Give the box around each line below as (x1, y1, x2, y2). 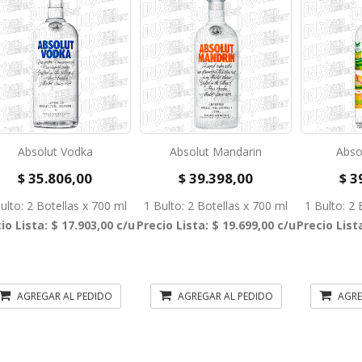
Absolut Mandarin (170, 144, 263, 159)
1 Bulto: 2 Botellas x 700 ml (144, 198, 288, 213)
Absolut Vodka (17, 144, 93, 159)
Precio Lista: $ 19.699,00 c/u (136, 217, 296, 233)
